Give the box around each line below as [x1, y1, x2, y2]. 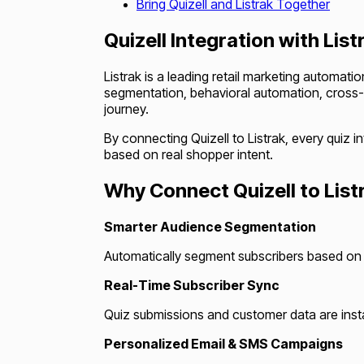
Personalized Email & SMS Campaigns [104, 335, 343, 352]
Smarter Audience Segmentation [104, 218, 316, 235]
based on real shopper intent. [104, 145, 273, 162]
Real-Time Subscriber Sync [104, 276, 279, 293]
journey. [104, 100, 149, 117]
